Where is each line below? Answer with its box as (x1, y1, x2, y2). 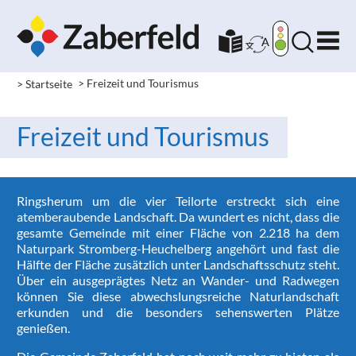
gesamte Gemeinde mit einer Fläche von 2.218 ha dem (17, 225, 339, 241)
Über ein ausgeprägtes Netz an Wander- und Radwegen (17, 273, 339, 288)
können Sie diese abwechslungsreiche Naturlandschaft (17, 288, 339, 304)
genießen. (17, 320, 70, 336)
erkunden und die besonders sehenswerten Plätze (17, 304, 339, 320)
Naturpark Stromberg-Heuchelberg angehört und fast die (17, 241, 339, 257)
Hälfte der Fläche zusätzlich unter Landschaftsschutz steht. (17, 257, 339, 273)
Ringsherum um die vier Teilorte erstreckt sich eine (17, 193, 339, 209)
